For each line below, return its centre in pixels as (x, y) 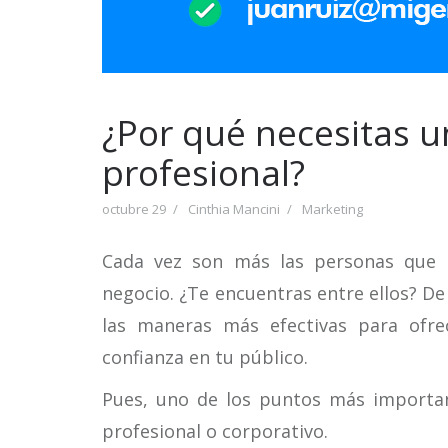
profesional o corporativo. (215, 431)
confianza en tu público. (205, 357)
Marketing (332, 209)
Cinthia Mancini (234, 209)
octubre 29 (134, 209)
